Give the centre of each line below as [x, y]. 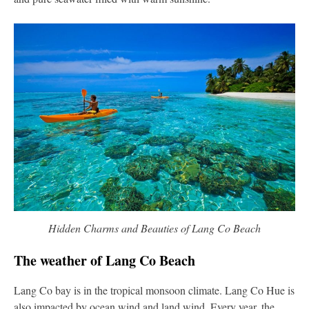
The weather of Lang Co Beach [104, 260]
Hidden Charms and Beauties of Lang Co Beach [154, 228]
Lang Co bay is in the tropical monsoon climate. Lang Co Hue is [154, 290]
